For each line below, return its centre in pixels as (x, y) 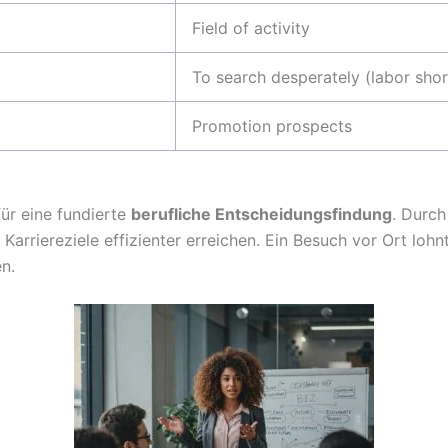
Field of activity (251, 27)
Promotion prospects (272, 125)
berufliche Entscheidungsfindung (261, 213)
